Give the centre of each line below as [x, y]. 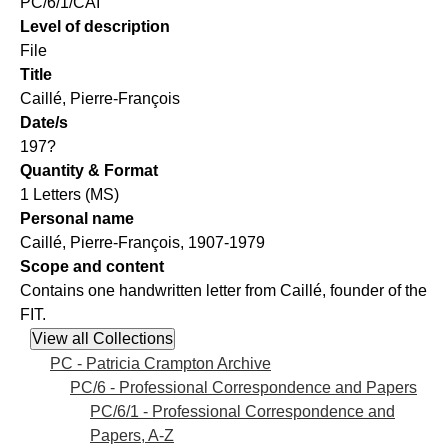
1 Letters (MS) [69, 195]
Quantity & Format [89, 171]
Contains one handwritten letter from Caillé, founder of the [223, 291]
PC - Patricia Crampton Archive [160, 363]
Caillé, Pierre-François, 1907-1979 [142, 243]
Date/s [44, 123]
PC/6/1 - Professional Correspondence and [242, 411]
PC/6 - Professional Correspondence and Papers [243, 387]
